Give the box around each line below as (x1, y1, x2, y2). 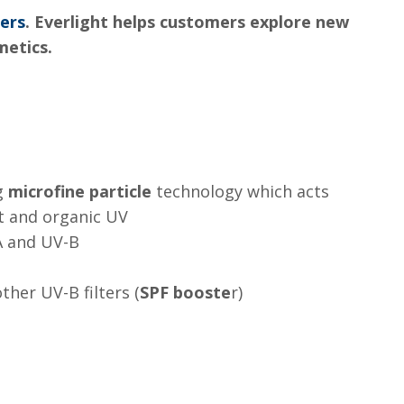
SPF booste (140, 281, 231, 303)
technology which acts (151, 180, 329, 202)
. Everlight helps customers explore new (25, 11, 349, 32)
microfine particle (8, 180, 151, 202)
